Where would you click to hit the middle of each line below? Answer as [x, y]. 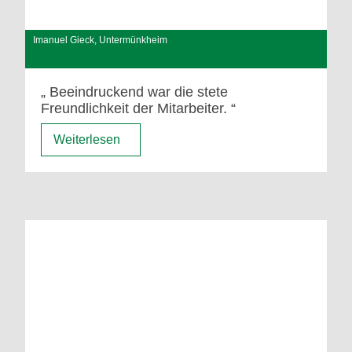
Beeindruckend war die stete [138, 92]
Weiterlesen [86, 139]
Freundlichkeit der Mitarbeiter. [134, 108]
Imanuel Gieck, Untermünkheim [101, 40]
